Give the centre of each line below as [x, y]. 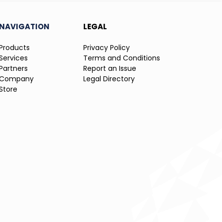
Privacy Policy [107, 48]
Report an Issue [110, 69]
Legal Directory [109, 79]
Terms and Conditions [122, 58]
